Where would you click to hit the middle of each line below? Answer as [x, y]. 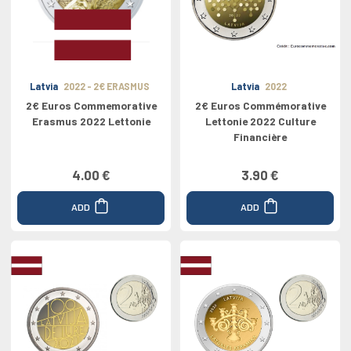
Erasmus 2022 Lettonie [91, 121]
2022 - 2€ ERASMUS [106, 86]
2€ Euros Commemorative [91, 105]
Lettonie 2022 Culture [260, 121]
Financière [260, 137]
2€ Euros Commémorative [260, 105]
